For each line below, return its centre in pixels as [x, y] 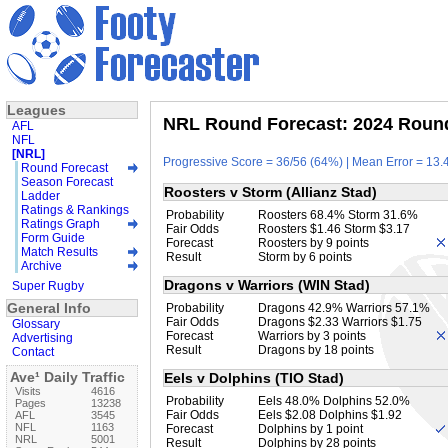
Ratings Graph [60, 223]
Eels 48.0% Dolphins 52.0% [334, 401]
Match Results [59, 251]
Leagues [36, 109]
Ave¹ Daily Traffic [67, 376]
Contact [33, 351]
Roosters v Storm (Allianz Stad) [270, 191]
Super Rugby [48, 285]
